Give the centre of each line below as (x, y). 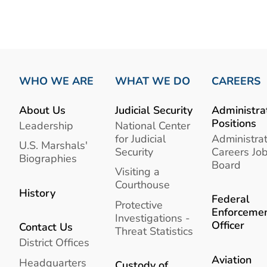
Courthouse (143, 185)
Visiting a (138, 172)
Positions (234, 123)
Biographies (48, 159)
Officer (228, 225)
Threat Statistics (154, 231)
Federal (230, 199)
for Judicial (141, 139)
